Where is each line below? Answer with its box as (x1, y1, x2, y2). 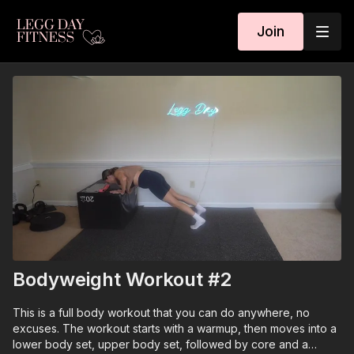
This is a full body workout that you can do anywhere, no (13, 306, 310, 320)
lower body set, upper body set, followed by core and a (13, 337, 308, 352)
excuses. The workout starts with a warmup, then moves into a (13, 322, 337, 336)
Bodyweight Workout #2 (13, 268, 232, 292)
